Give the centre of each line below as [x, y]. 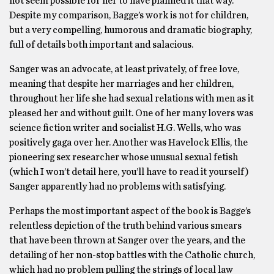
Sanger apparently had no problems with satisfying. [117, 187]
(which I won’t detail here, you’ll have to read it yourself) [129, 172]
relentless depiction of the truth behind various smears [125, 226]
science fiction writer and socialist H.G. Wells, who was [125, 128]
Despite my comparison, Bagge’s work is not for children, [129, 15]
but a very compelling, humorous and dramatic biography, [131, 30]
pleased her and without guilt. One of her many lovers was [131, 113]
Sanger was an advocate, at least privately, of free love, [124, 69]
